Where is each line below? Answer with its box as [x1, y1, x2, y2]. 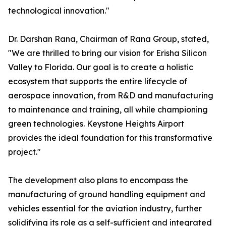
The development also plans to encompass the [8, 175, 188, 186]
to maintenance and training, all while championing [8, 104, 208, 115]
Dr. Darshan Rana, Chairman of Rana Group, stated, [8, 34, 209, 44]
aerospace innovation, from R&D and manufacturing [8, 90, 213, 101]
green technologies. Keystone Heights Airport [8, 119, 184, 129]
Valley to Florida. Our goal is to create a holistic [8, 62, 193, 73]
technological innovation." [8, 6, 109, 16]
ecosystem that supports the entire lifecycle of [8, 76, 187, 87]
